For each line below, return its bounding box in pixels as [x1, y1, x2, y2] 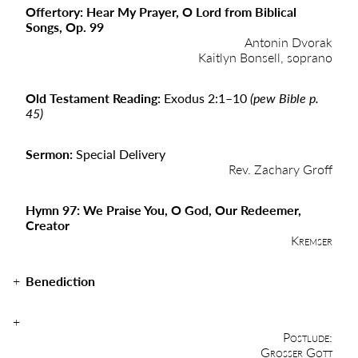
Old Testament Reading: [26, 89, 164, 107]
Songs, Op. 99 [26, 18, 104, 36]
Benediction [26, 272, 95, 290]
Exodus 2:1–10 [164, 89, 250, 107]
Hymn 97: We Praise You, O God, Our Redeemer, [26, 201, 301, 219]
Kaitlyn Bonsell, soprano [198, 48, 332, 66]
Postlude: [283, 328, 332, 346]
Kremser [291, 231, 332, 249]
